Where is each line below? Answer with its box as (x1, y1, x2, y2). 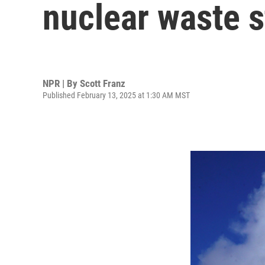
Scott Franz (80, 77, 125, 89)
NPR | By (43, 77, 80, 89)
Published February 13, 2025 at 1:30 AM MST (43, 90, 190, 100)
